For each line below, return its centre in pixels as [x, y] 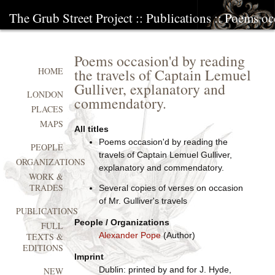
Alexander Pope [130, 235]
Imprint [89, 257]
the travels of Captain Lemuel [162, 75]
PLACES [48, 109]
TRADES [47, 188]
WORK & [46, 177]
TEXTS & [45, 237]
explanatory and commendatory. [161, 168]
